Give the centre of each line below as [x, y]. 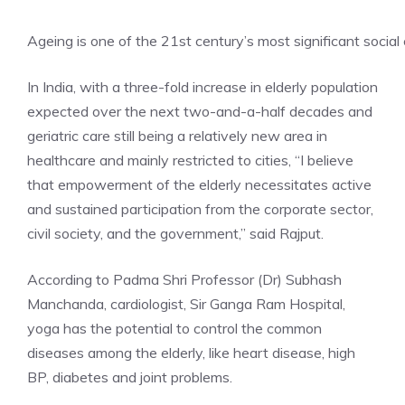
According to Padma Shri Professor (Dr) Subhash [184, 279]
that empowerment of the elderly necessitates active [199, 184]
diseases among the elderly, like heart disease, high [191, 352]
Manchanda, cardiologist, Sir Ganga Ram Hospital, [186, 303]
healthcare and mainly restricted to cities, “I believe [190, 160]
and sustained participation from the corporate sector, [200, 208]
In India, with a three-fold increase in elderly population [202, 86]
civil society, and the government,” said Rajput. [175, 233]
